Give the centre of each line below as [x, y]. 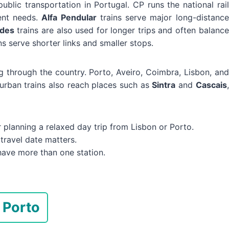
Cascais [211, 85]
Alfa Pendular [69, 17]
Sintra [164, 85]
